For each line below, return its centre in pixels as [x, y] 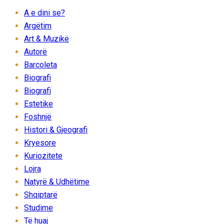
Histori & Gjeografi [56, 129]
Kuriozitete [43, 155]
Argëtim [38, 25]
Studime [38, 207]
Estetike [38, 103]
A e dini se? [44, 12]
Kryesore [40, 142]
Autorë [35, 51]
